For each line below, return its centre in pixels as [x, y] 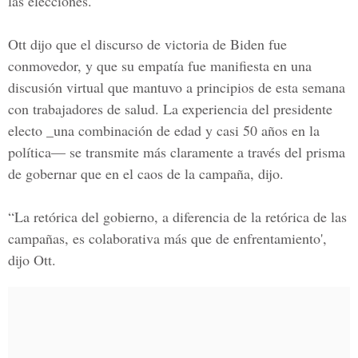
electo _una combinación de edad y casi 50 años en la [164, 130]
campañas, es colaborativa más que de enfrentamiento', [167, 238]
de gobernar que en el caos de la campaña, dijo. [146, 173]
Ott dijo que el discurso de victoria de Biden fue [147, 44]
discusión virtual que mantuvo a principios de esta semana [177, 87]
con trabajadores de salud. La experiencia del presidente [170, 109]
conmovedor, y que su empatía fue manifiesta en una [160, 66]
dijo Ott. [32, 260]
